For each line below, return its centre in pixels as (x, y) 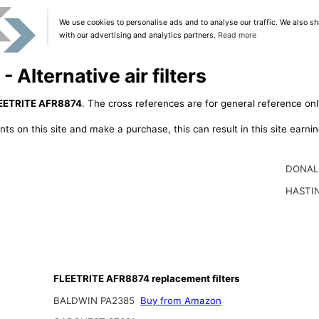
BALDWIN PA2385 (95, 300)
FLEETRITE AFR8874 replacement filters (146, 278)
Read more (237, 35)
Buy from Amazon (181, 300)
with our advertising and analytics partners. (138, 35)
